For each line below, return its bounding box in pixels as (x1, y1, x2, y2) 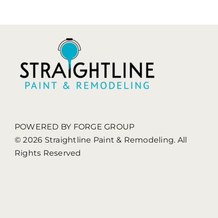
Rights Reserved (14, 148, 81, 158)
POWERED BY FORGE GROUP (14, 122, 135, 131)
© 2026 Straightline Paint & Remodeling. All (14, 135, 187, 145)
